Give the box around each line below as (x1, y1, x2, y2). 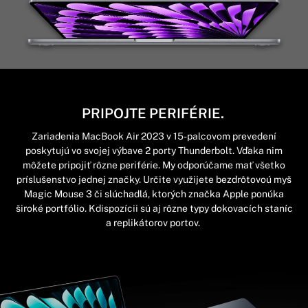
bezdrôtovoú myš (216, 174, 291, 186)
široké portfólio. (15, 203, 89, 214)
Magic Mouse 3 (24, 188, 92, 200)
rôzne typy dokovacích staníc (162, 203, 293, 214)
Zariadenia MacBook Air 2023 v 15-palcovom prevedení (32, 131, 276, 142)
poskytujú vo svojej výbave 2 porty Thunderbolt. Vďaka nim (25, 145, 283, 157)
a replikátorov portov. (106, 217, 202, 229)
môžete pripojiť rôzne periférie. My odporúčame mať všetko (23, 159, 285, 171)
